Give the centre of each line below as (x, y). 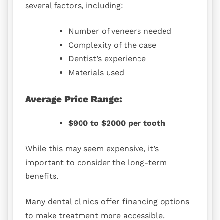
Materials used (96, 72)
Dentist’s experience (107, 58)
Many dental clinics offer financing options (107, 202)
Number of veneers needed (120, 31)
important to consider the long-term (96, 163)
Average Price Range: (74, 99)
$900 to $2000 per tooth (117, 123)
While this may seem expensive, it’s (92, 149)
